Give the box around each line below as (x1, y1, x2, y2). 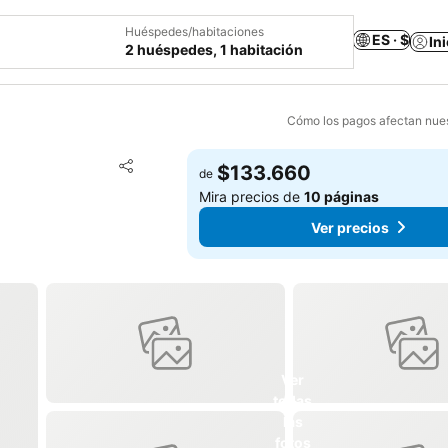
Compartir (116, 166, 188, 184)
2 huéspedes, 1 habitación (125, 41, 303, 58)
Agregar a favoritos (142, 154, 291, 174)
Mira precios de (199, 188, 305, 205)
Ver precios (310, 218, 389, 236)
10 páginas (304, 188, 380, 205)
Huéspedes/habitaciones (125, 24, 264, 39)
